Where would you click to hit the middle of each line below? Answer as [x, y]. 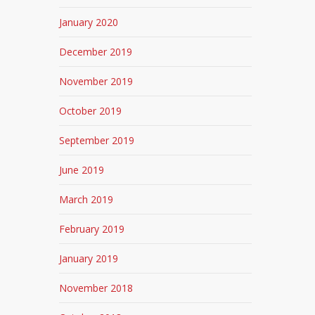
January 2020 [89, 22]
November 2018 [96, 288]
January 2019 [89, 258]
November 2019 [96, 81]
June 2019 [82, 170]
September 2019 [97, 140]
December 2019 [96, 52]
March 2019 [86, 199]
